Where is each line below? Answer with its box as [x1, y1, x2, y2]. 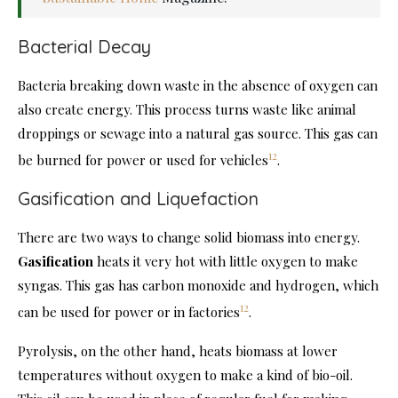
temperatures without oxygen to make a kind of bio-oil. [18, 366, 353, 385]
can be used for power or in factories [18, 303, 240, 322]
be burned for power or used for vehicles [18, 151, 268, 170]
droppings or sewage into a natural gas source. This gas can [18, 124, 378, 143]
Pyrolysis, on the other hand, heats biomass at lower [18, 342, 338, 361]
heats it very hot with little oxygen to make [93, 252, 358, 271]
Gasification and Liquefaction [18, 187, 259, 211]
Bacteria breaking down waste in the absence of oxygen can [18, 76, 378, 95]
